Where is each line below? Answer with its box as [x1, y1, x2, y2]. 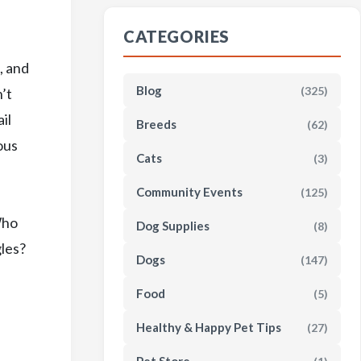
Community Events [136, 185, 243, 199]
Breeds [136, 117, 176, 131]
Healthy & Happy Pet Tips [136, 320, 281, 334]
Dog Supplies [136, 218, 210, 233]
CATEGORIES [123, 27, 230, 46]
